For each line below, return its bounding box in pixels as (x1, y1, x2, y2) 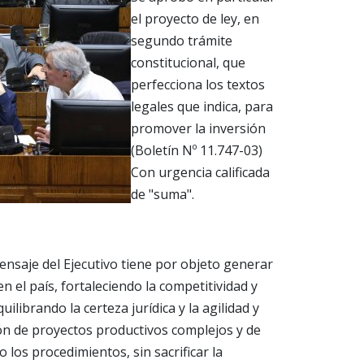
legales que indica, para (131, 97, 273, 116)
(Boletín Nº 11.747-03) (131, 141, 262, 160)
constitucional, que (131, 54, 245, 72)
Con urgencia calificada (131, 163, 270, 182)
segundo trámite (131, 32, 232, 50)
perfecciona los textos (131, 76, 265, 94)
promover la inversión (131, 119, 266, 138)
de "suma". (131, 185, 194, 204)
